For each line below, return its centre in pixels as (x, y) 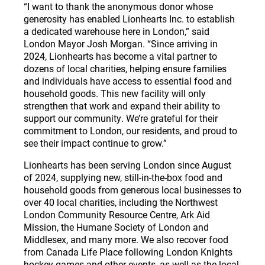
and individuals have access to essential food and (128, 80)
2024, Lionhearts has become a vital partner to (120, 56)
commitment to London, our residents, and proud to (130, 130)
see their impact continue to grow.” (95, 143)
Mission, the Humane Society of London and (116, 227)
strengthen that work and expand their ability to (122, 105)
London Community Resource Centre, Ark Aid (117, 214)
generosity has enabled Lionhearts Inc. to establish (129, 18)
